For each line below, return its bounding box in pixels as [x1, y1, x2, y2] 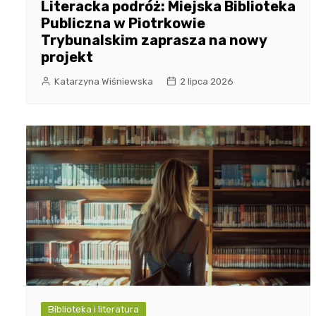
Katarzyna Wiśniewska [54, 75, 153, 87]
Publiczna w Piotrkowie [41, 14, 205, 32]
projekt [41, 48, 93, 66]
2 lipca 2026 [180, 75, 233, 87]
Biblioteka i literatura [48, 303, 139, 315]
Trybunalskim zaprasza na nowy [41, 31, 267, 49]
